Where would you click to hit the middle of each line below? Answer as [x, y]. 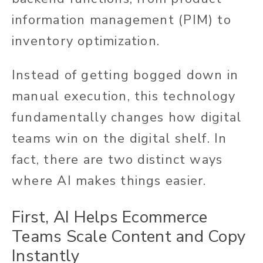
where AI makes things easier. [109, 181]
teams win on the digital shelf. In [119, 139]
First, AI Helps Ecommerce [110, 218]
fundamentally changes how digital [127, 118]
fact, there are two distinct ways [117, 160]
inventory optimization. [86, 41]
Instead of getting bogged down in [125, 75]
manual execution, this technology [124, 97]
